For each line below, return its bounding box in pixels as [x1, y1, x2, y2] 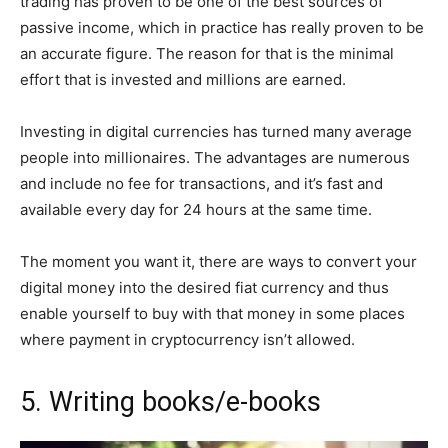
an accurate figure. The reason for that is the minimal [20, 43, 394, 63]
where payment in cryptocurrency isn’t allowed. [20, 329, 355, 349]
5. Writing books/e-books [20, 385, 321, 418]
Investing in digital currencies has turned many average [20, 121, 412, 141]
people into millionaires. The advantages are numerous [20, 147, 410, 167]
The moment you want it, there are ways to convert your [20, 251, 417, 271]
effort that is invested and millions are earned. [20, 69, 346, 89]
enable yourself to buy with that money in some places [20, 303, 405, 323]
